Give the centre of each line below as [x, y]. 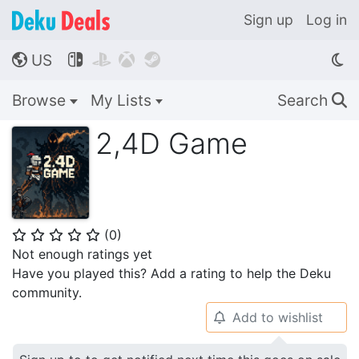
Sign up [268, 20]
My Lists [123, 100]
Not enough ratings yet [82, 254]
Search [305, 100]
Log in [327, 20]
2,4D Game [171, 143]
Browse [41, 100]
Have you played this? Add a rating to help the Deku [171, 273]
